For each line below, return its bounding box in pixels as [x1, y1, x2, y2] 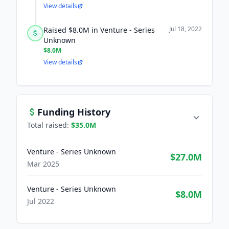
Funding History [37, 106, 110, 118]
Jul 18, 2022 [169, 25, 202, 33]
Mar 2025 [27, 159, 59, 169]
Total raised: [27, 120, 71, 130]
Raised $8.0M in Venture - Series [43, 25, 155, 35]
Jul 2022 [27, 196, 54, 206]
